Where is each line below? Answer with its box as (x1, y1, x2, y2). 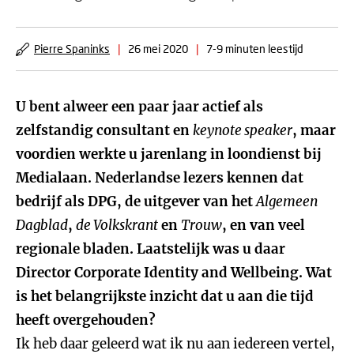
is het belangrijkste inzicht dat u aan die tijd (16, 288, 314, 305)
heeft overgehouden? (16, 311, 156, 329)
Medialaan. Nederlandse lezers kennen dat (16, 169, 303, 186)
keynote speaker (193, 122, 292, 139)
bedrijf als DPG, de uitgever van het (16, 193, 256, 210)
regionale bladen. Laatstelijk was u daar (16, 240, 285, 258)
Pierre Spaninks (34, 42, 110, 55)
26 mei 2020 (128, 42, 188, 55)
